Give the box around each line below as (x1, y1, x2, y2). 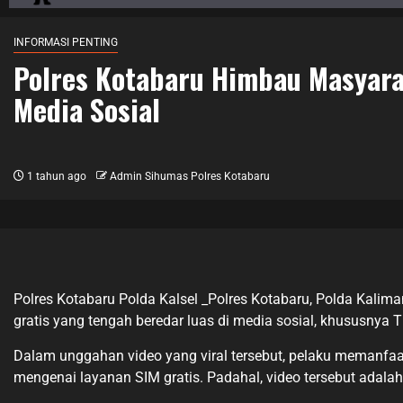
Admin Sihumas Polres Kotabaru (110, 169, 270, 183)
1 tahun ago (24, 169, 86, 183)
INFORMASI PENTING (13, 35, 118, 49)
